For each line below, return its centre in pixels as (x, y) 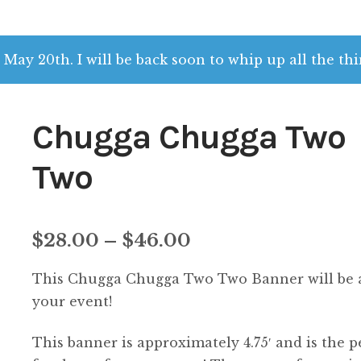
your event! (73, 302)
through (231, 336)
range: (222, 272)
